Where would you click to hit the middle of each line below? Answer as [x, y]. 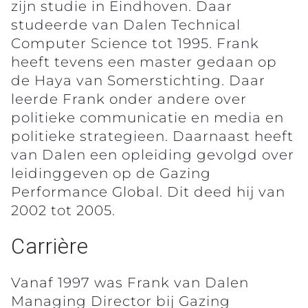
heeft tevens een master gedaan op [144, 62]
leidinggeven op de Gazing [111, 173]
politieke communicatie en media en [147, 117]
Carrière [50, 246]
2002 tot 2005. [63, 210]
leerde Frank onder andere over [129, 99]
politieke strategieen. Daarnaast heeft [152, 136]
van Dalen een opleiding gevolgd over [153, 154]
